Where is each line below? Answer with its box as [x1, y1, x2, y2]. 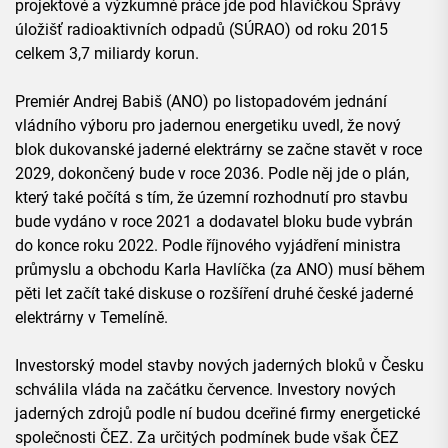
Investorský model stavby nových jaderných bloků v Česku [15, 356, 424, 376]
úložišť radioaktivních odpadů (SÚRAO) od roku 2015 [15, 20, 388, 40]
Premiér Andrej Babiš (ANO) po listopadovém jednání [15, 92, 387, 112]
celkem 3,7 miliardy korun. [15, 44, 199, 64]
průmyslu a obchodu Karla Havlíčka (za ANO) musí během [15, 260, 425, 280]
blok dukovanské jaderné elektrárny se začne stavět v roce [15, 140, 422, 160]
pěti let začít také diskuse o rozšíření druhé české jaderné [15, 284, 413, 304]
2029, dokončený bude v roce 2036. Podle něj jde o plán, [15, 164, 409, 184]
